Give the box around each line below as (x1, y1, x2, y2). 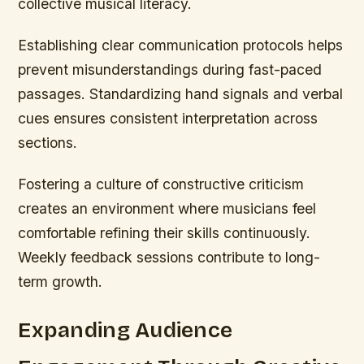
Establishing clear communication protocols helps (18, 36, 344, 54)
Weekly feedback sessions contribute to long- (18, 248, 321, 266)
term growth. (18, 272, 103, 290)
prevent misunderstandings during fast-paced (18, 60, 323, 78)
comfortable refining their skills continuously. (18, 223, 311, 241)
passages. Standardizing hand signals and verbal (18, 84, 344, 102)
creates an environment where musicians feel (18, 199, 317, 217)
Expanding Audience (18, 317, 233, 344)
